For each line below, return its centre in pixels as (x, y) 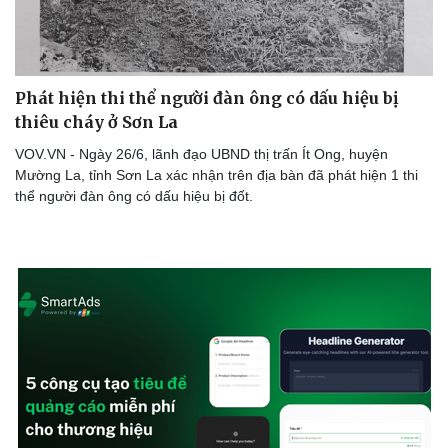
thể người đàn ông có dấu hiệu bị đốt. (134, 196)
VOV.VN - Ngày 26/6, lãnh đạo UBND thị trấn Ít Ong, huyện (201, 154)
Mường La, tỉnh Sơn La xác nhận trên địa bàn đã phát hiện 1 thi (216, 175)
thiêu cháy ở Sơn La (96, 122)
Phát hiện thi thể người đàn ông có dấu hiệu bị (206, 98)
